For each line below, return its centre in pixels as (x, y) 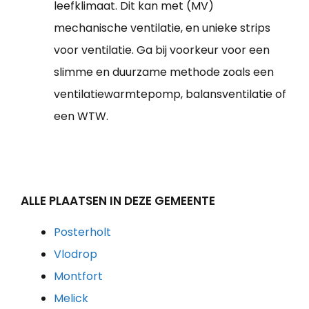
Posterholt (82, 232)
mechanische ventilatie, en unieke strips (162, 28)
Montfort (78, 277)
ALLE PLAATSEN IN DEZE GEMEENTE (118, 201)
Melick (71, 299)
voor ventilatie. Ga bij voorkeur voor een (162, 50)
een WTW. (81, 117)
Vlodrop (76, 255)
